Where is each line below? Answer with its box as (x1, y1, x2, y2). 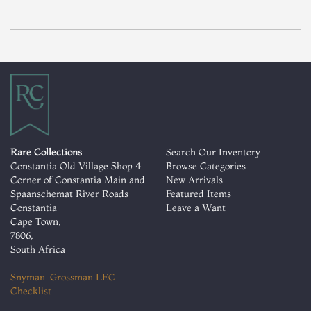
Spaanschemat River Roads (10, 187, 128, 200)
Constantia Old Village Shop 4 (10, 159, 141, 172)
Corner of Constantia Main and (10, 173, 145, 186)
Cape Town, (10, 215, 60, 228)
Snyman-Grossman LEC (10, 270, 115, 283)
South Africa (10, 242, 65, 255)
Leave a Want (166, 201, 226, 214)
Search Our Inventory (166, 145, 260, 158)
